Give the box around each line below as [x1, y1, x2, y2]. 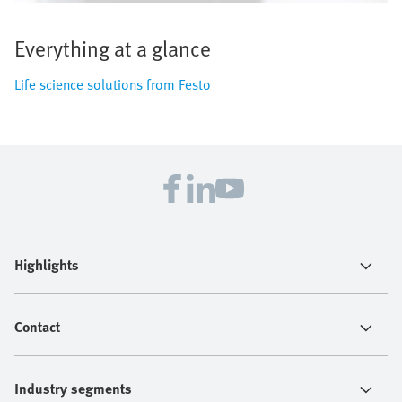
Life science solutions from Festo [14, 73, 211, 95]
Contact [14, 315, 60, 337]
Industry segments [14, 377, 132, 399]
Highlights [14, 253, 79, 275]
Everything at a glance [14, 31, 211, 64]
